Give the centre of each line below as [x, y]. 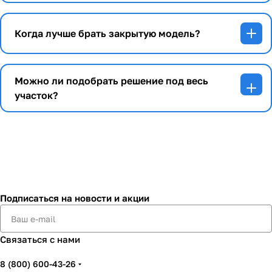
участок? [36, 95]
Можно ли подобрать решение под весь [111, 81]
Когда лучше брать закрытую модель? [107, 33]
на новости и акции [105, 198]
